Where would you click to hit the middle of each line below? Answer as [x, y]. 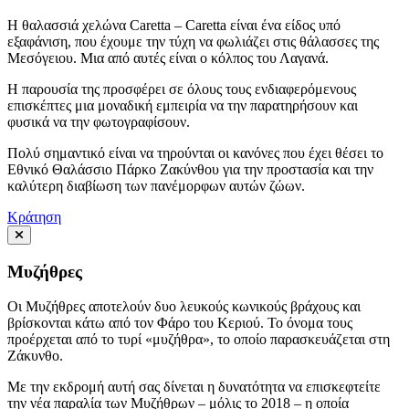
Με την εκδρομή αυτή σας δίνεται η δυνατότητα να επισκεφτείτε [194, 387]
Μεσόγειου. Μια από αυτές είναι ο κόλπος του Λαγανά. [168, 58]
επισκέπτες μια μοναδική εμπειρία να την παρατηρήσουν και [183, 105]
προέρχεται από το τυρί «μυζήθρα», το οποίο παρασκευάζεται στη [199, 340]
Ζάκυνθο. [35, 356]
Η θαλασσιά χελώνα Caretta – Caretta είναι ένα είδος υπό [174, 25]
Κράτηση [34, 217]
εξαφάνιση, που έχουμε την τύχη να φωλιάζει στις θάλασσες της [193, 42]
